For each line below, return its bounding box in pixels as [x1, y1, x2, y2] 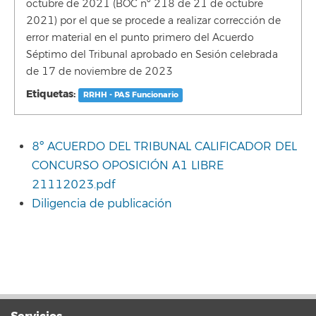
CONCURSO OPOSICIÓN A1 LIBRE [32, 159, 224, 173]
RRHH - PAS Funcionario [83, 90, 178, 100]
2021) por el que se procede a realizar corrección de [26, 15, 281, 27]
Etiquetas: [26, 87, 75, 101]
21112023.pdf [32, 178, 115, 192]
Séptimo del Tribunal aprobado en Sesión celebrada [26, 49, 278, 61]
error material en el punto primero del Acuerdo [26, 32, 254, 44]
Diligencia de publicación [32, 197, 172, 211]
